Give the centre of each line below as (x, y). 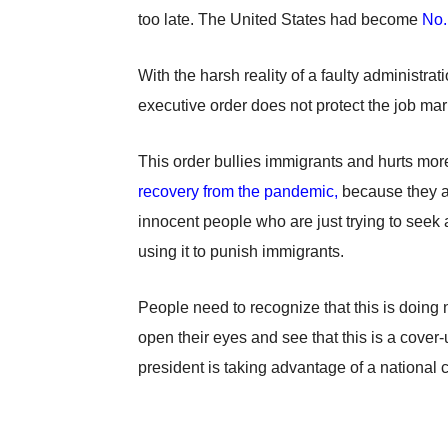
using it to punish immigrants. (243, 252)
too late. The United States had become (280, 20)
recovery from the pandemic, (238, 192)
